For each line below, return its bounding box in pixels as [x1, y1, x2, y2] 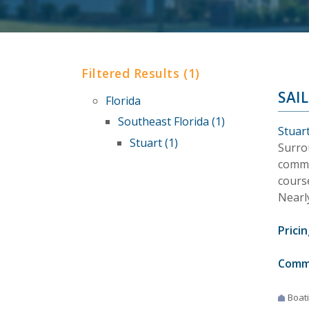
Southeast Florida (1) [117, 114, 225, 130]
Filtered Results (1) [81, 64, 200, 81]
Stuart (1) [130, 134, 179, 150]
